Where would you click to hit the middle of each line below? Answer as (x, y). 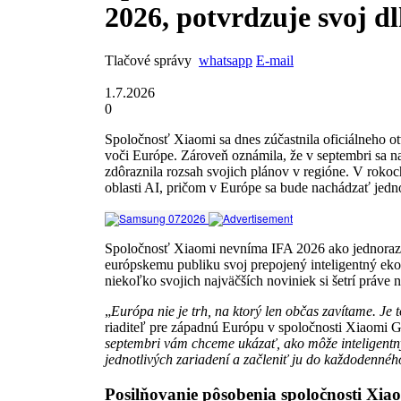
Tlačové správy (148, 60)
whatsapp (226, 60)
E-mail (275, 60)
